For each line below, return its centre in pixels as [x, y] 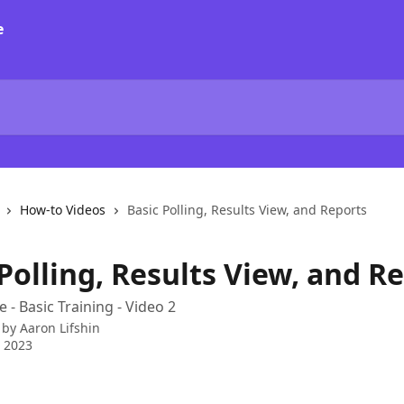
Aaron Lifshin [60, 328]
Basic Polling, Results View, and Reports [247, 210]
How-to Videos [63, 210]
